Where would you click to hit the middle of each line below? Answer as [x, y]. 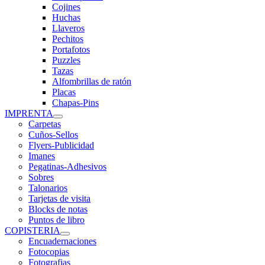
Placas [64, 92]
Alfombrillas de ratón [92, 81]
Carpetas [45, 124]
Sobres [41, 177]
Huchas [66, 17]
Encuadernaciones [62, 241]
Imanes [42, 156]
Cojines [66, 7]
